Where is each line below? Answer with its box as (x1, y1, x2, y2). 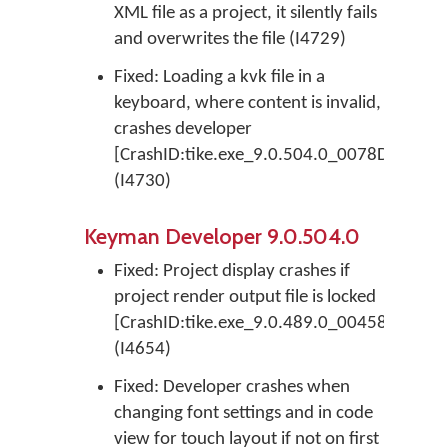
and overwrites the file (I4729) (114, 30, 346, 49)
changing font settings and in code (114, 404, 373, 423)
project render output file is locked (114, 288, 376, 307)
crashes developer (114, 120, 252, 139)
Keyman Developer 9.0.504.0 (84, 223, 360, 249)
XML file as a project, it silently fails (114, 4, 377, 23)
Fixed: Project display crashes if (114, 262, 350, 281)
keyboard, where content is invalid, (114, 94, 381, 113)
